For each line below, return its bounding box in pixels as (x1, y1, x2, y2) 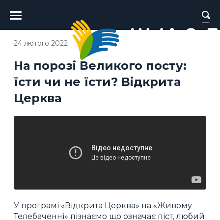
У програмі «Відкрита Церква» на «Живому (14, 200, 192, 210)
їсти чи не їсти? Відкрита (14, 74, 181, 89)
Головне (16, 5, 52, 14)
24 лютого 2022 (14, 38, 68, 48)
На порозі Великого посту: (14, 58, 187, 73)
